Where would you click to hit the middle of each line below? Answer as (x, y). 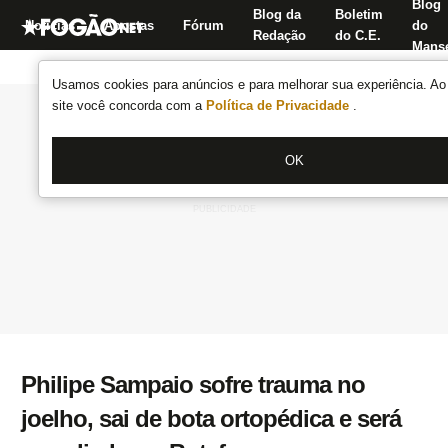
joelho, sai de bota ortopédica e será (211, 418)
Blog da (277, 14)
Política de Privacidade (279, 105)
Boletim (359, 14)
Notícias (50, 25)
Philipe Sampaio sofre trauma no (193, 384)
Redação (279, 35)
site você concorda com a (129, 105)
